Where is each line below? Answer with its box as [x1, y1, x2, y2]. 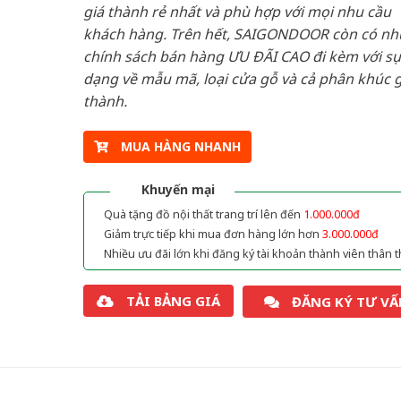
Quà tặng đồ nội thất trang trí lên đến [103, 207, 303, 223]
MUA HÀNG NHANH [120, 138, 241, 156]
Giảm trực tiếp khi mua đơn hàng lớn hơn [103, 226, 322, 243]
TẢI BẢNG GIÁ [125, 292, 220, 311]
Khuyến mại [141, 181, 215, 199]
